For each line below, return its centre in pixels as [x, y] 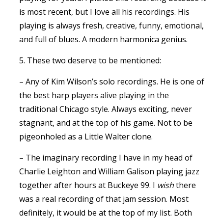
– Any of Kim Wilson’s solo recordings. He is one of [112, 82]
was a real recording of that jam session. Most [104, 199]
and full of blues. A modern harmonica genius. [103, 39]
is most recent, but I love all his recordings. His [104, 12]
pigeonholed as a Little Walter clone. [86, 137]
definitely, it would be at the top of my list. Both [106, 213]
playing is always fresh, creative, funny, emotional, [111, 26]
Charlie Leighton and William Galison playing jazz [109, 171]
